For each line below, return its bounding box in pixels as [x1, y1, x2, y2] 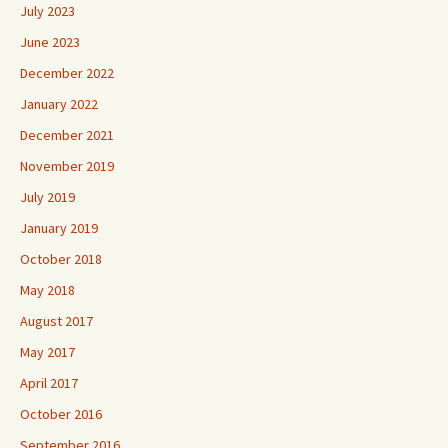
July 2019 [20, 188, 75, 206]
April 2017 [20, 374, 78, 392]
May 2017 [20, 343, 75, 361]
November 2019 [20, 157, 114, 175]
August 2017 [20, 312, 93, 330]
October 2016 [20, 405, 102, 423]
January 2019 [20, 219, 98, 237]
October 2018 [20, 250, 102, 268]
